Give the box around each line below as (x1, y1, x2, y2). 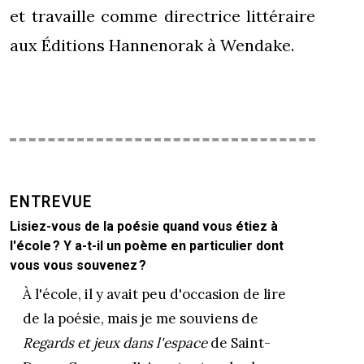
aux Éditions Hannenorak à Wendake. (10, 35, 294, 55)
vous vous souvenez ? (10, 258, 146, 273)
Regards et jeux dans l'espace (23, 334, 207, 352)
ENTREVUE (10, 193, 93, 210)
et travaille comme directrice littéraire (10, 6, 315, 26)
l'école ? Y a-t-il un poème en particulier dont (10, 238, 284, 253)
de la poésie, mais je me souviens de (23, 310, 258, 327)
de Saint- (207, 334, 271, 352)
